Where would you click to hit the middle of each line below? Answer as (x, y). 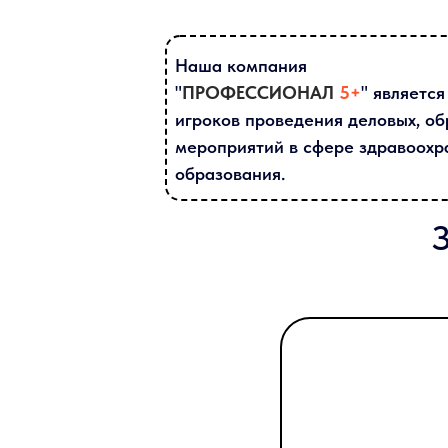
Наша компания (241, 65)
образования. (230, 173)
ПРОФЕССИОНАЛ (258, 92)
